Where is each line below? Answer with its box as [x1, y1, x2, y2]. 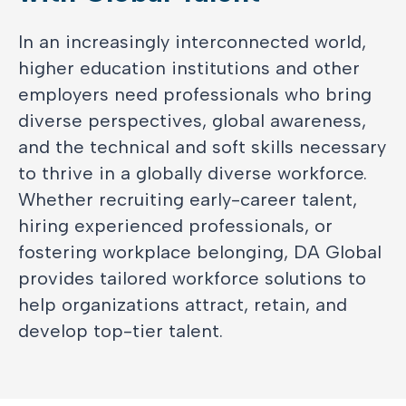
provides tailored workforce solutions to [18, 267, 366, 289]
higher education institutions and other [18, 57, 360, 79]
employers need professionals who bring [18, 83, 372, 105]
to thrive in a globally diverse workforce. [18, 162, 367, 184]
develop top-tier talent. [18, 320, 223, 342]
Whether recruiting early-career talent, [18, 188, 357, 210]
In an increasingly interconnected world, [18, 31, 366, 53]
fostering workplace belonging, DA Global [18, 241, 382, 263]
